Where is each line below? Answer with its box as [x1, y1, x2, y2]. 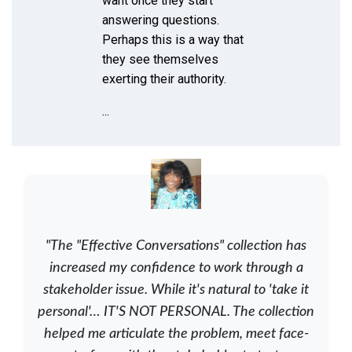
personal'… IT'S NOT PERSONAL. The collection [38, 304, 314, 319]
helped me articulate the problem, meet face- [43, 326, 309, 341]
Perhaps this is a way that [102, 31, 244, 47]
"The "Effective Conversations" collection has [46, 238, 306, 253]
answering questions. [102, 12, 219, 27]
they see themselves [102, 51, 218, 67]
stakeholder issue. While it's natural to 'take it [43, 282, 309, 297]
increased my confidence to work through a [49, 260, 303, 275]
